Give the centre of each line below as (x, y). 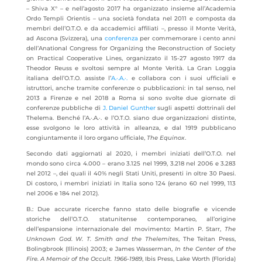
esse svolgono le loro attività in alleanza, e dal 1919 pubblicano (131, 128)
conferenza (121, 38)
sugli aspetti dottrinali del (196, 108)
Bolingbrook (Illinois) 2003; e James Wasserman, (101, 249)
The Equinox (166, 138)
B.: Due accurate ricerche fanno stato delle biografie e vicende (131, 209)
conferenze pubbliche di (64, 108)
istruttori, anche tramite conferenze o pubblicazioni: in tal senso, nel (131, 88)
